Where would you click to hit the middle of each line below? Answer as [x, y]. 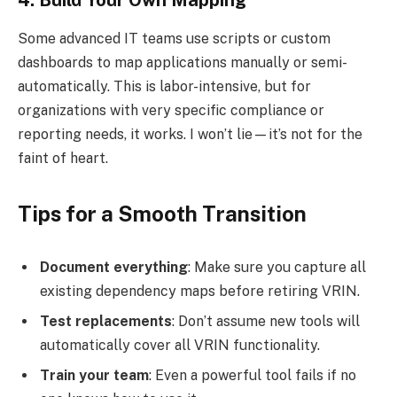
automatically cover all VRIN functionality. [180, 345]
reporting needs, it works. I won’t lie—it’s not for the [190, 135]
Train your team [94, 375]
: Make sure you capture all [277, 267]
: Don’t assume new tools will [266, 321]
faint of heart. [63, 159]
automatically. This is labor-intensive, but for [164, 87]
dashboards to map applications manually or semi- [183, 63]
